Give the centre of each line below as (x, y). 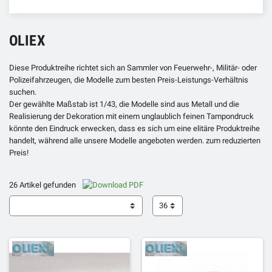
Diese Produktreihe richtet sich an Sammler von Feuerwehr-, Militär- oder (133, 67)
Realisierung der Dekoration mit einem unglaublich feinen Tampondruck (131, 116)
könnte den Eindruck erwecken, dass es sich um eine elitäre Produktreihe (134, 128)
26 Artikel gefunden (43, 185)
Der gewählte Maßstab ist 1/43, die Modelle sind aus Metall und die (124, 104)
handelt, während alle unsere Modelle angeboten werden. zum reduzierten (135, 140)
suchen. (23, 92)
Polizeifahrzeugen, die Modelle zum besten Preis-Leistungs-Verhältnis (129, 80)
